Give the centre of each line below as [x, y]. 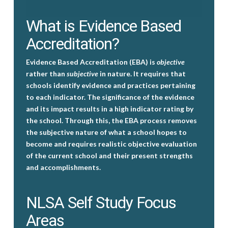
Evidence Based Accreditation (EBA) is [91, 62]
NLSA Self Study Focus [101, 203]
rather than [46, 74]
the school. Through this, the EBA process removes [111, 121]
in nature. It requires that [142, 74]
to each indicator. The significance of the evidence [110, 97]
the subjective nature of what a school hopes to [106, 132]
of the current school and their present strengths [109, 156]
